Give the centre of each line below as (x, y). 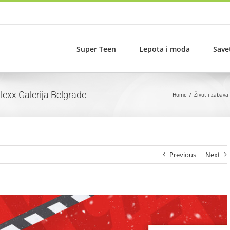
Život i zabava (211, 94)
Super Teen (96, 49)
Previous (183, 155)
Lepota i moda (165, 49)
